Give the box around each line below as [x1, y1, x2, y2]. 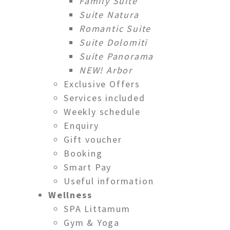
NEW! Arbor [79, 64, 132, 76]
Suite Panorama [79, 50, 154, 62]
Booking [64, 147, 103, 159]
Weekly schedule [64, 105, 141, 118]
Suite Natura [79, 8, 139, 21]
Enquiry [64, 119, 99, 131]
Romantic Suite [79, 22, 151, 34]
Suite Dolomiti [79, 36, 148, 48]
